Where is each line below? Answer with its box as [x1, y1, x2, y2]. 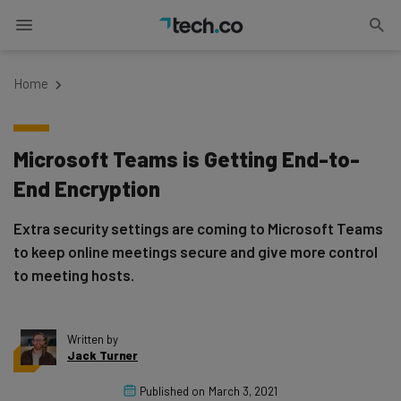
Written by [67, 332, 118, 346]
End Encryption [13, 175, 160, 201]
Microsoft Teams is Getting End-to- [13, 146, 360, 172]
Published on [140, 384, 205, 398]
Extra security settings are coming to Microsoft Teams [13, 219, 383, 237]
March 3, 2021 [209, 384, 277, 398]
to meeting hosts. [13, 266, 134, 284]
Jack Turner [67, 348, 138, 363]
